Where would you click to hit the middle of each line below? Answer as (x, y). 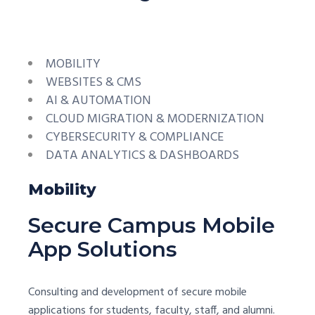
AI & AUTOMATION (98, 101)
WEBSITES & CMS (94, 82)
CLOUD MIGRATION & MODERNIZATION (155, 119)
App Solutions (103, 249)
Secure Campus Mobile (152, 225)
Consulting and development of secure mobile (137, 292)
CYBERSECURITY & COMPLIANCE (135, 137)
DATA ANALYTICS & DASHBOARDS (142, 155)
